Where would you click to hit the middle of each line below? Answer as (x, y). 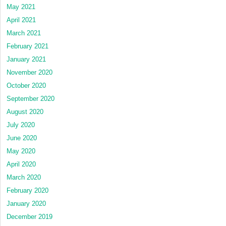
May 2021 (21, 7)
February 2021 (27, 46)
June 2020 (22, 138)
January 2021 (26, 59)
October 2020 (26, 85)
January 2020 (26, 203)
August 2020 (25, 111)
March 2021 (24, 33)
